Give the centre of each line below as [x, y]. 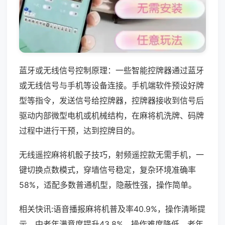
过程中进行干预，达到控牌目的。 [79, 130]
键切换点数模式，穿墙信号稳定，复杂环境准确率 [107, 170]
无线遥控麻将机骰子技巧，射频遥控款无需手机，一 [111, 154]
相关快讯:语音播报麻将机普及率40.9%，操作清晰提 [112, 209]
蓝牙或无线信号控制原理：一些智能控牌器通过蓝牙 [111, 70]
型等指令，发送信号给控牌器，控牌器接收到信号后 [111, 100]
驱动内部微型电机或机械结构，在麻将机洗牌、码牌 [111, 115]
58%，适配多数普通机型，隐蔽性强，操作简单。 [108, 185]
